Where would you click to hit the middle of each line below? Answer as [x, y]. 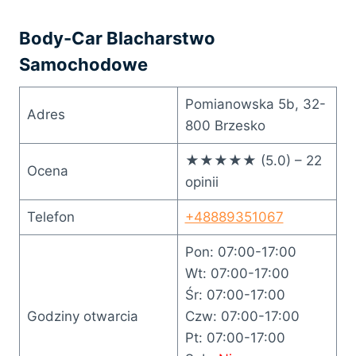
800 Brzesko [225, 125]
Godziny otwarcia [82, 316]
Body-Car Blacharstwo [117, 38]
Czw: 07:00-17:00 [242, 316]
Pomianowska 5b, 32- [255, 104]
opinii [201, 182]
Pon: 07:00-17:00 [240, 252]
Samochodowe [83, 64]
